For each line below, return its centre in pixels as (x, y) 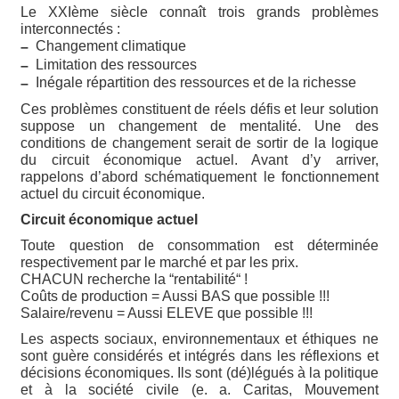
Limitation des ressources (113, 64)
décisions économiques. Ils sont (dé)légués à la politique (199, 373)
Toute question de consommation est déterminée (199, 246)
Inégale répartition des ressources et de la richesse (193, 82)
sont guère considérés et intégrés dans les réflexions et (199, 356)
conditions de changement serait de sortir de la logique (199, 143)
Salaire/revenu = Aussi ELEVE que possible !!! (167, 313)
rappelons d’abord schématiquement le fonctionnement (199, 177)
